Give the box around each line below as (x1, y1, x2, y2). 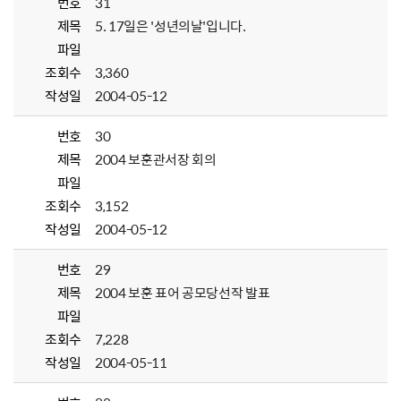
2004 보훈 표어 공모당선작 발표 (95, 283, 270, 303)
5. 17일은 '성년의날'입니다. (95, 16, 246, 36)
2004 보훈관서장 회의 (95, 149, 217, 169)
